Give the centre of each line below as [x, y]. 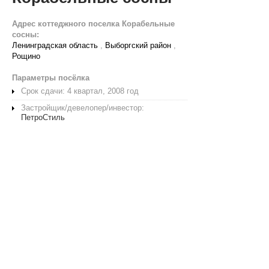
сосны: [26, 35]
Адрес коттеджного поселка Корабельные [93, 24]
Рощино [26, 56]
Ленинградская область [55, 45]
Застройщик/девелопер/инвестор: [83, 108]
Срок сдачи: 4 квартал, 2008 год [80, 91]
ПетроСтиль [43, 117]
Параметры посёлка [51, 78]
